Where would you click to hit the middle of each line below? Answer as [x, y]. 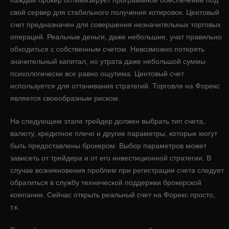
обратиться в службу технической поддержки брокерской [106, 182]
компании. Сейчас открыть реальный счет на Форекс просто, [113, 194]
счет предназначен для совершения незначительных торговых [116, 24]
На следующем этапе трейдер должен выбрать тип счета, [108, 121]
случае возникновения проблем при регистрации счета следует [117, 170]
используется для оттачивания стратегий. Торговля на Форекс [115, 86]
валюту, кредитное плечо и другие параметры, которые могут [114, 133]
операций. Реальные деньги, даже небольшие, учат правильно [116, 37]
